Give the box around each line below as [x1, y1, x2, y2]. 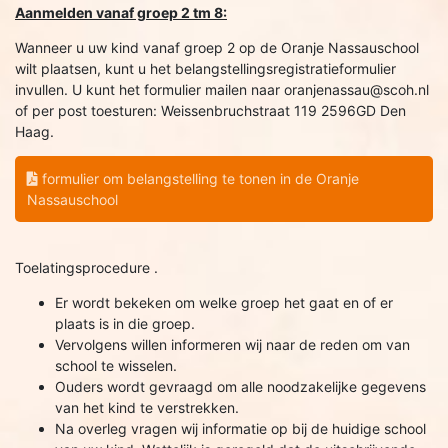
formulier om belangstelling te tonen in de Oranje [38, 170, 359, 187]
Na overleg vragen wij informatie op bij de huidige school [55, 420, 426, 437]
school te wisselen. [55, 357, 177, 374]
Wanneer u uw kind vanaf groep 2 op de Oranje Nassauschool [15, 39, 419, 56]
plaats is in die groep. [55, 315, 195, 332]
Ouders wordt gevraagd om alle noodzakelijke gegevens [55, 378, 426, 395]
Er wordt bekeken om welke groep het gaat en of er [55, 294, 393, 311]
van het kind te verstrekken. [55, 399, 239, 416]
